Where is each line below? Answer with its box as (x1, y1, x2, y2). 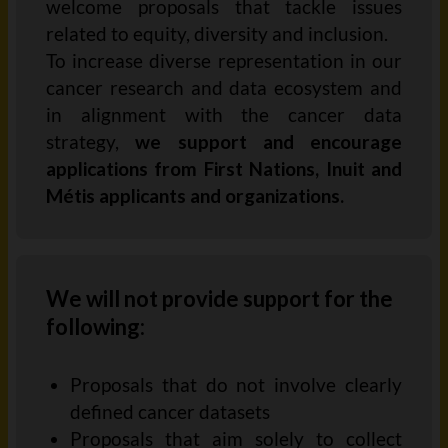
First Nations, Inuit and (203, 157, 403, 180)
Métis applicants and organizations (46, 184, 340, 207)
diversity (194, 22, 268, 45)
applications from (46, 157, 204, 180)
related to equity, (46, 22, 194, 45)
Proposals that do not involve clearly (70, 373, 402, 396)
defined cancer (70, 400, 199, 423)
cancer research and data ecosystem (46, 76, 364, 99)
